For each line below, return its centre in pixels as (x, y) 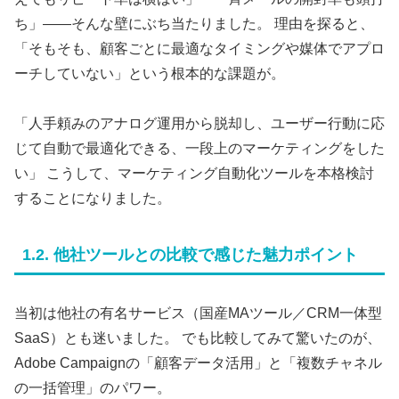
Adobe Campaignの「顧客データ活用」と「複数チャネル (198, 363)
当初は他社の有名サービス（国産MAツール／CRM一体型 (198, 313)
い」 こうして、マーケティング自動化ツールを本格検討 (194, 174)
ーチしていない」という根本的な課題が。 (150, 73)
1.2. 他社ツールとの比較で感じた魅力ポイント (190, 255)
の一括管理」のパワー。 (93, 388)
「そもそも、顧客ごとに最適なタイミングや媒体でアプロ (199, 48)
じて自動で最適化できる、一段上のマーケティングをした (199, 149)
